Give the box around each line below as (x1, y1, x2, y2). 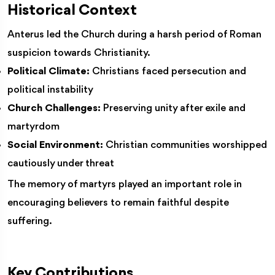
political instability (7, 84, 93, 95)
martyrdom (7, 121, 60, 132)
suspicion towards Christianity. (7, 47, 150, 58)
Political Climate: (7, 66, 90, 77)
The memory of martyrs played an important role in (7, 179, 242, 190)
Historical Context (7, 2, 137, 18)
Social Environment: (7, 139, 103, 150)
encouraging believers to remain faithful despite (7, 197, 229, 208)
